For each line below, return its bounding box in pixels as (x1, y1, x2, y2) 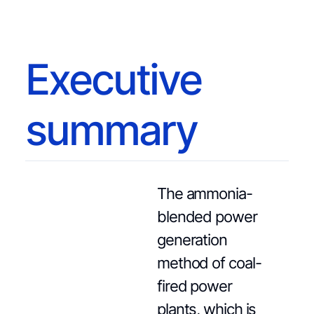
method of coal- (156, 254, 261, 272)
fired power (156, 277, 232, 295)
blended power (156, 207, 257, 226)
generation (156, 231, 227, 249)
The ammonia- (156, 184, 252, 203)
